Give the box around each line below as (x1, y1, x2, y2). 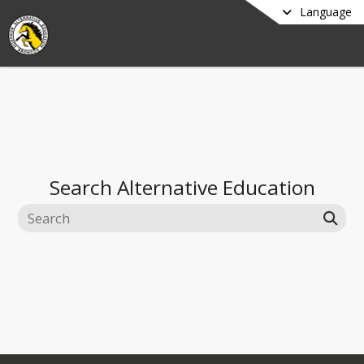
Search (49, 174, 117, 201)
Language (300, 4, 352, 19)
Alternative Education (116, 174, 315, 201)
